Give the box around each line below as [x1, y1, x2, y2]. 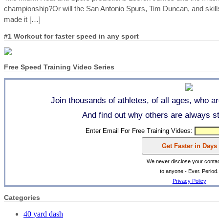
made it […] [4, 15, 41, 24]
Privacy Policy [172, 178, 206, 184]
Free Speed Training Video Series [4, 63, 114, 71]
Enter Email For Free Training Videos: [85, 127, 195, 135]
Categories [4, 194, 40, 202]
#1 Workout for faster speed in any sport [4, 32, 139, 41]
